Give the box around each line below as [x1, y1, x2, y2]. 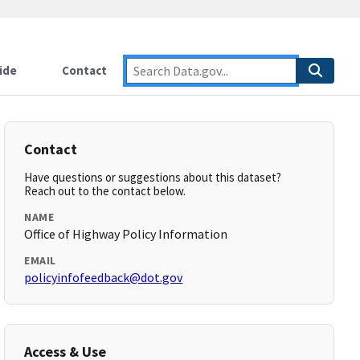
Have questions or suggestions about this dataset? [24, 170, 282, 185]
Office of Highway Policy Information [24, 226, 228, 242]
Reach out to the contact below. [24, 183, 186, 198]
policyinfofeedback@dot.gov [24, 269, 183, 285]
